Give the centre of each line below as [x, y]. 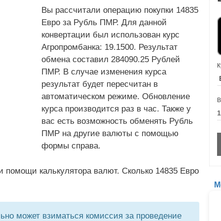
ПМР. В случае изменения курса [104, 72]
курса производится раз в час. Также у [116, 109]
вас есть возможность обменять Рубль [117, 121]
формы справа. [71, 146]
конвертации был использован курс [110, 35]
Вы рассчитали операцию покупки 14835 [120, 10]
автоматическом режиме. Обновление [116, 96]
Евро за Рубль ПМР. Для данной [104, 22]
